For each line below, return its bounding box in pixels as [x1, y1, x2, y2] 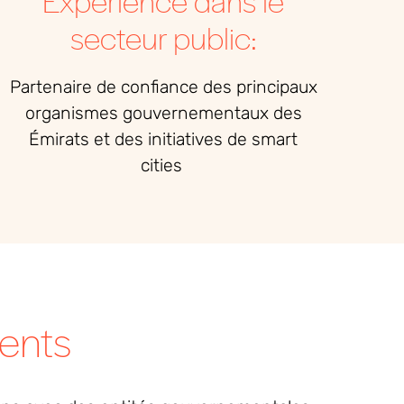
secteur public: [69, 16, 257, 59]
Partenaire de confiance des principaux [9, 77, 317, 98]
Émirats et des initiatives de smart [29, 129, 298, 151]
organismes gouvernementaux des [24, 103, 302, 124]
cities [140, 155, 182, 177]
